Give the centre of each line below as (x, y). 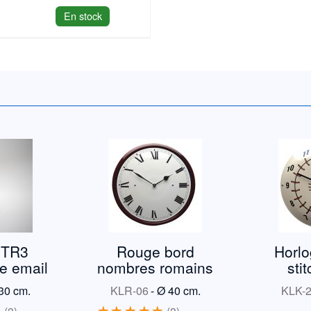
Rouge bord (155, 252)
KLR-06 (130, 291)
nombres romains (155, 268)
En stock (83, 16)
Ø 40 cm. (178, 291)
